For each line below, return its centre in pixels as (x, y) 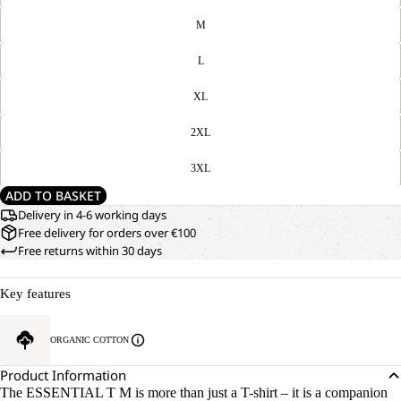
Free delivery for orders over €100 (107, 233)
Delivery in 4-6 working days (92, 215)
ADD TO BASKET (53, 196)
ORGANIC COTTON (90, 340)
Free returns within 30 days (90, 251)
